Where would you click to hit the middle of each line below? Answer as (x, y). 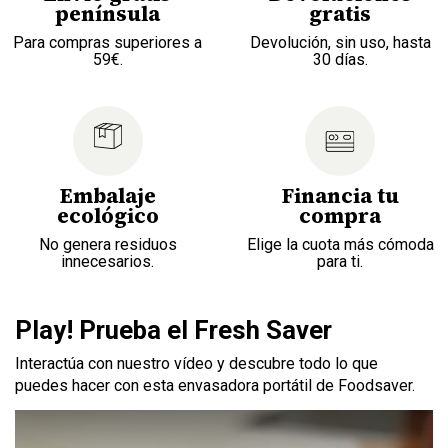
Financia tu (340, 196)
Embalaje (107, 196)
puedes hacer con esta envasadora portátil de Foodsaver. (215, 386)
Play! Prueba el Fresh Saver (173, 330)
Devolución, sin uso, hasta (340, 43)
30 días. (340, 60)
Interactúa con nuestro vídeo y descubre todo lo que (196, 364)
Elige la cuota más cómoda (340, 245)
